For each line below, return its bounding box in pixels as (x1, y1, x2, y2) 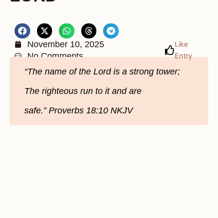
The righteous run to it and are (24, 86, 142, 96)
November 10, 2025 (27, 39, 104, 49)
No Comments (27, 51, 83, 61)
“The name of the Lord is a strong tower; (24, 67, 180, 76)
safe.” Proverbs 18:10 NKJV (24, 106, 133, 115)
